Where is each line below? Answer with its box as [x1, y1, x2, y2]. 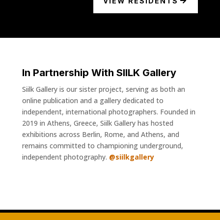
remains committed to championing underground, [22, 140, 183, 150]
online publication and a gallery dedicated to [22, 95, 164, 105]
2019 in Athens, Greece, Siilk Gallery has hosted [22, 118, 173, 128]
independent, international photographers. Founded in [22, 107, 195, 116]
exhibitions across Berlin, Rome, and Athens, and [22, 129, 179, 139]
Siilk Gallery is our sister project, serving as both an [22, 84, 185, 94]
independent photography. [22, 152, 109, 162]
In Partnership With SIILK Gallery [22, 66, 176, 79]
